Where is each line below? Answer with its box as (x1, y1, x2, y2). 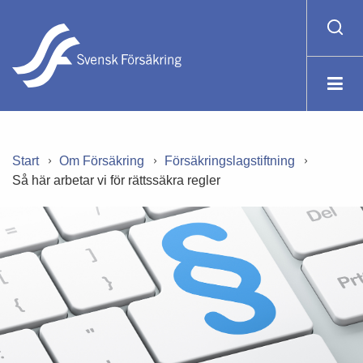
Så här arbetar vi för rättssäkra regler (12, 173, 220, 187)
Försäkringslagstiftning (164, 154, 295, 168)
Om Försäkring (59, 154, 144, 168)
